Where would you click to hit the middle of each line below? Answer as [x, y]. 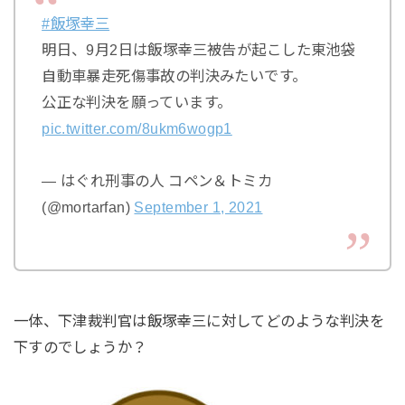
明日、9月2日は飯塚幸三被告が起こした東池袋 [199, 49]
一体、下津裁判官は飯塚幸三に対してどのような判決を [199, 321]
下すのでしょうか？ [80, 348]
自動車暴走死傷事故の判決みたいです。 [174, 75]
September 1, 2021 [198, 207]
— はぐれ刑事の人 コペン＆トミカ [157, 180]
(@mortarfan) [88, 207]
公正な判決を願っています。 [137, 102]
